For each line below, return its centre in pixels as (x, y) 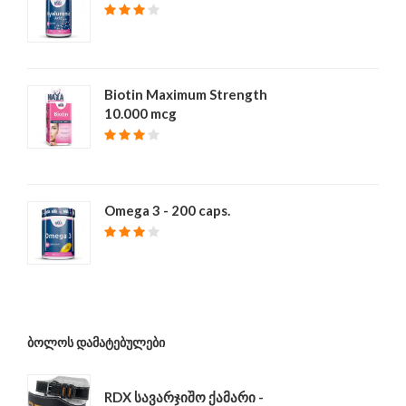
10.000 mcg (140, 113)
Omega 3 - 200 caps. (167, 210)
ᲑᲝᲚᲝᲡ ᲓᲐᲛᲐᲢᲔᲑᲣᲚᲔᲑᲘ (96, 342)
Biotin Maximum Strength (186, 94)
